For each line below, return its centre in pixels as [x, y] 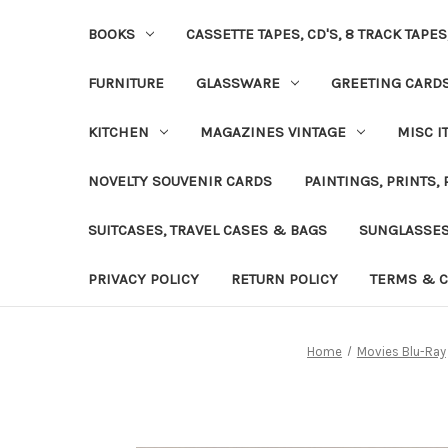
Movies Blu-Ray [401, 351]
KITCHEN [118, 131]
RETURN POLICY [284, 278]
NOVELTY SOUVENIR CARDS [180, 180]
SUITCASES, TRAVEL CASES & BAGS [207, 229]
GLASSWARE [238, 82]
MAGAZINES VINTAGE [272, 131]
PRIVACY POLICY [143, 278]
